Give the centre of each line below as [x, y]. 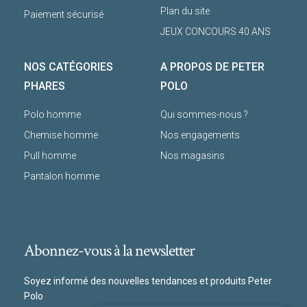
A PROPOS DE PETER [212, 67]
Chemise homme [61, 135]
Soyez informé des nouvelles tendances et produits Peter [148, 281]
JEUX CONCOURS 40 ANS [216, 32]
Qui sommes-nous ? [204, 114]
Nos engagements [200, 135]
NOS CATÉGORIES [69, 67]
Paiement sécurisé [64, 14]
